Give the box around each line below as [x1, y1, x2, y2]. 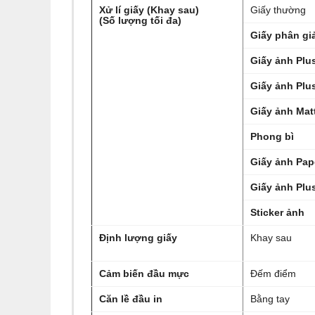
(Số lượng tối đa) [99, 15, 181, 26]
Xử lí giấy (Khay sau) [99, 4, 199, 15]
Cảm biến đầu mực [99, 268, 189, 279]
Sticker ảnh [250, 207, 304, 218]
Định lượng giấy [99, 232, 177, 243]
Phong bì [250, 131, 294, 142]
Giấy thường [250, 4, 306, 15]
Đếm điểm [250, 268, 296, 279]
